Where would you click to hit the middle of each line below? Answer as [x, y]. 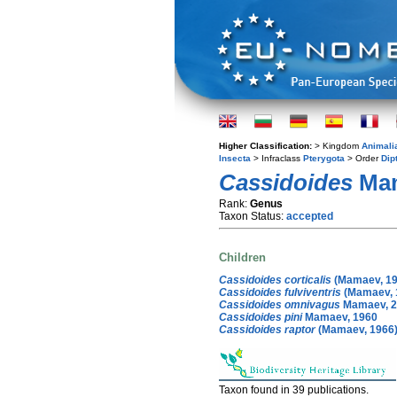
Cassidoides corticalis [275, 280]
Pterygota [324, 158]
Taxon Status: [253, 216]
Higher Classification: [267, 146]
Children [242, 258]
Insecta [235, 158]
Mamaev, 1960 [340, 317]
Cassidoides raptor [267, 329]
